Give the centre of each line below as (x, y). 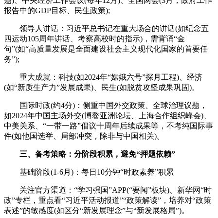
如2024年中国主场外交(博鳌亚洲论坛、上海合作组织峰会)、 (108, 115)
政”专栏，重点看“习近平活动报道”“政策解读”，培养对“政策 (108, 200)
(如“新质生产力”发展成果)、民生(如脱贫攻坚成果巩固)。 (102, 87)
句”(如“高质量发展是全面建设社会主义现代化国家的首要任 (106, 49)
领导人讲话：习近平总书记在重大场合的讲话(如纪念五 (114, 28)
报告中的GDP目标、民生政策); (57, 10)
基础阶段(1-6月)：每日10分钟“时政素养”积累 (97, 172)
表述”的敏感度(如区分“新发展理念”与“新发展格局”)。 (97, 210)
